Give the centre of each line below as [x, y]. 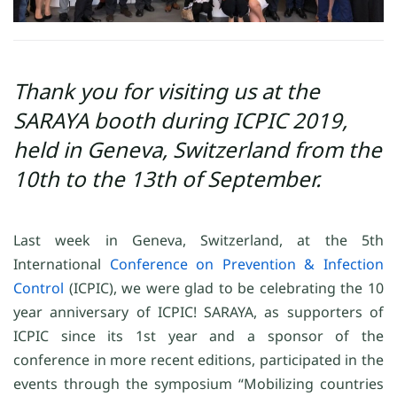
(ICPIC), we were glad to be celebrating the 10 [224, 288]
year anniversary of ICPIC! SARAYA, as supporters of [198, 312]
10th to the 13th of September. [167, 179]
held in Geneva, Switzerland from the [198, 150]
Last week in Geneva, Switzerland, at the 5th [198, 241]
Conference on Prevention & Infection [247, 265]
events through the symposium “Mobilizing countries [198, 384]
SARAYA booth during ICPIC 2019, [180, 121]
